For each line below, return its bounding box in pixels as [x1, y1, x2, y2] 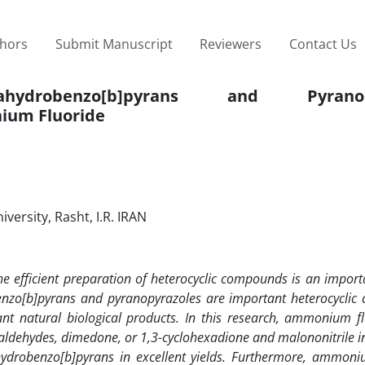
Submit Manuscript [55, 34, 173, 53]
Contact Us [288, 34, 357, 53]
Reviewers [200, 34, 262, 53]
